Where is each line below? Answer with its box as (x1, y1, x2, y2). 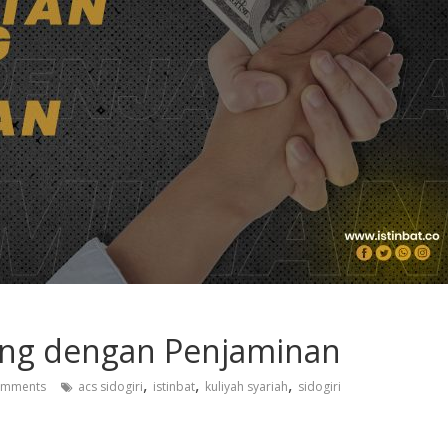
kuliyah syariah (205, 378, 288, 395)
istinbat (153, 378, 195, 395)
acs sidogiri (78, 378, 143, 395)
